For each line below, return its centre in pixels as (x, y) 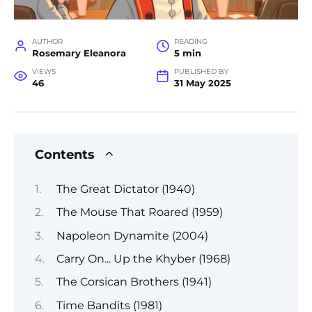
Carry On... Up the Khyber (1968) (143, 258)
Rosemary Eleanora (79, 54)
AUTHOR (47, 42)
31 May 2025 (202, 84)
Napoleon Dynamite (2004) (132, 235)
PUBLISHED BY (201, 72)
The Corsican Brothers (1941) (134, 282)
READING (190, 42)
